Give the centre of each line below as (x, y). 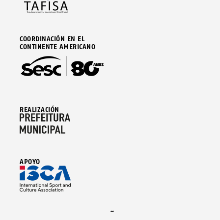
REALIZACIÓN (40, 109)
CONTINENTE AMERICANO (57, 46)
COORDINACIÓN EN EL (52, 39)
